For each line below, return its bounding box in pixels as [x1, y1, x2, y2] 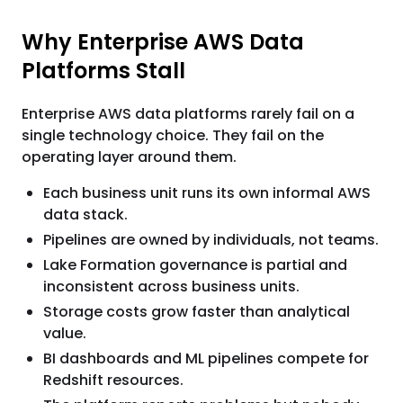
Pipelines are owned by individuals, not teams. [43, 229, 379, 250]
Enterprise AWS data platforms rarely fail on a [22, 103, 354, 124]
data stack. [43, 204, 128, 225]
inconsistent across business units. [43, 276, 300, 297]
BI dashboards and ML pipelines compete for [43, 348, 369, 369]
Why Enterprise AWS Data [22, 27, 304, 57]
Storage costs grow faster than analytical [43, 301, 350, 322]
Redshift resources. [43, 370, 184, 390]
